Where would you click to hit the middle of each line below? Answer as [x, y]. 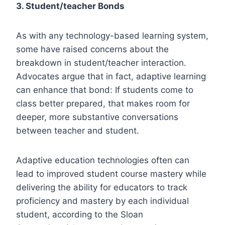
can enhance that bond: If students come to [105, 90]
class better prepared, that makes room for [103, 103]
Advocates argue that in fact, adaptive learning [111, 76]
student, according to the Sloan [80, 214]
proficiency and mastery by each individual [102, 201]
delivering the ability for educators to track [102, 187]
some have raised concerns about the [92, 49]
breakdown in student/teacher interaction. [101, 63]
